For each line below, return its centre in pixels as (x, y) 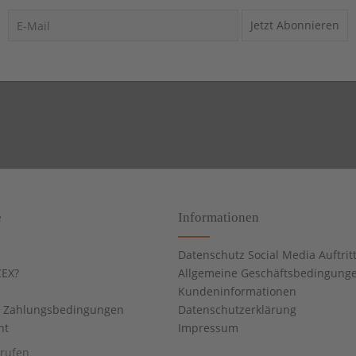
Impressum (208, 328)
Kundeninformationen (237, 292)
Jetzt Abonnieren (295, 25)
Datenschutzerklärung (237, 310)
